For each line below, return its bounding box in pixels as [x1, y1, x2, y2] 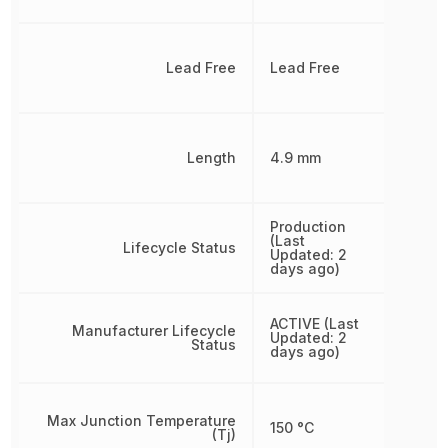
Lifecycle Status [122, 239, 236, 256]
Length [186, 149, 236, 166]
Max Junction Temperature [46, 412, 236, 429]
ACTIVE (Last [269, 315, 359, 332]
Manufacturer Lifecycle [71, 322, 236, 339]
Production [269, 218, 346, 235]
